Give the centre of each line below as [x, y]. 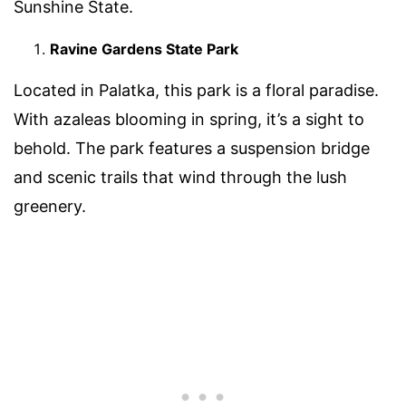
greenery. [50, 207]
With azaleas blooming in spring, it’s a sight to [189, 120]
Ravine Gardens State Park [144, 49]
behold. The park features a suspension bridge [192, 149]
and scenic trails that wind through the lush [180, 178]
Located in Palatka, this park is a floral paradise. [196, 91]
